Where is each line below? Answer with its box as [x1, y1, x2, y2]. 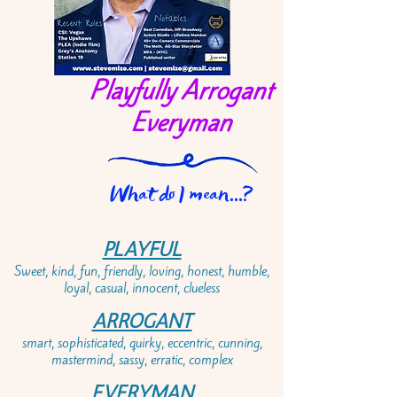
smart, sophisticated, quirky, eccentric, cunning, [21, 334, 262, 352]
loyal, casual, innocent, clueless [64, 279, 220, 297]
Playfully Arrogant [90, 74, 272, 107]
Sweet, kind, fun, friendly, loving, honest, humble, [14, 262, 269, 280]
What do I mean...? [110, 180, 253, 208]
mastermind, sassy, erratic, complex [51, 351, 233, 369]
